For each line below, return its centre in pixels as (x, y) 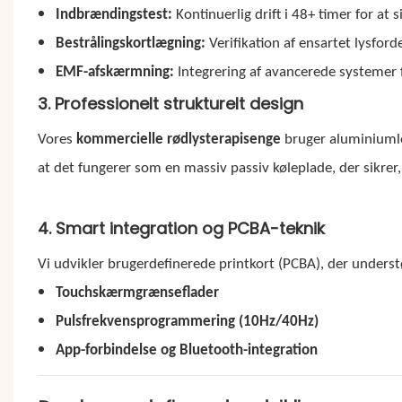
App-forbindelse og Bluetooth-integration (187, 350)
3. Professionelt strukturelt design (170, 103)
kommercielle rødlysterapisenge (178, 139)
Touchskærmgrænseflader (138, 293)
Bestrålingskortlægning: (131, 43)
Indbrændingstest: (114, 14)
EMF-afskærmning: (115, 72)
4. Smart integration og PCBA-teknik (181, 228)
